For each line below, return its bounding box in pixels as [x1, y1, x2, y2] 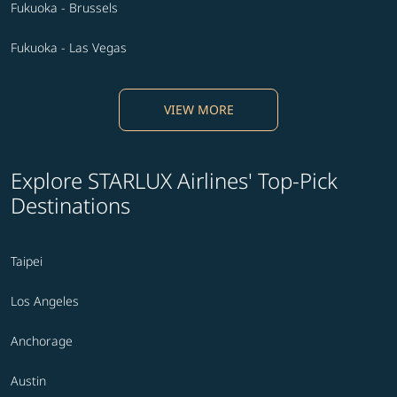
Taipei [11, 253, 43, 270]
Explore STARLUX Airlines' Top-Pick [11, 166, 338, 196]
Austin [11, 372, 46, 390]
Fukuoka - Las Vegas [11, 39, 127, 57]
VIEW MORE [163, 101, 234, 119]
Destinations [11, 191, 130, 221]
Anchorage [11, 332, 73, 350]
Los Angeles [11, 292, 79, 310]
